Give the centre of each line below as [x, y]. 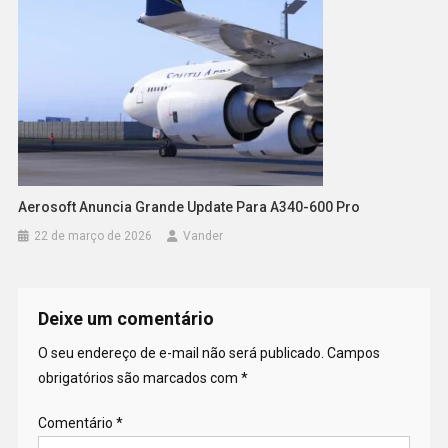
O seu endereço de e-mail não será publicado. [180, 352]
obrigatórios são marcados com [139, 377]
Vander [203, 235]
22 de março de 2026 [93, 235]
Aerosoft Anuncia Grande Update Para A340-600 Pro [189, 206]
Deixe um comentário [125, 318]
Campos [353, 352]
